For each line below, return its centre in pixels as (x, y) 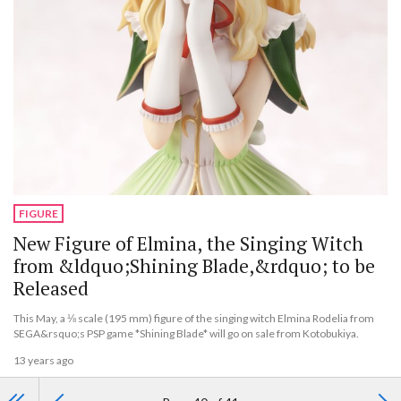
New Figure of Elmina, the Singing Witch (188, 243)
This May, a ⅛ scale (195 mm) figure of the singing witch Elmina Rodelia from (194, 318)
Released (51, 288)
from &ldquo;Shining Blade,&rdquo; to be (194, 265)
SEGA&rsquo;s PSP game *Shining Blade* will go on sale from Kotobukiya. (186, 333)
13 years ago (43, 361)
